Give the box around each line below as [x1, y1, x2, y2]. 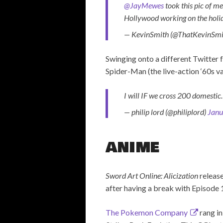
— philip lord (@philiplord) [124, 107, 208, 117]
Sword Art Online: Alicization [106, 171, 198, 181]
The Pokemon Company [106, 208, 188, 218]
